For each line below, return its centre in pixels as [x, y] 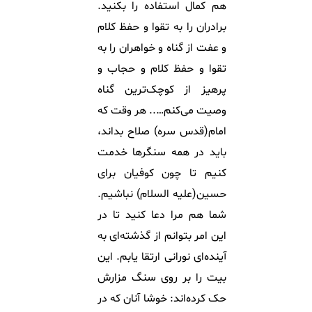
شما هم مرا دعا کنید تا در [162, 215]
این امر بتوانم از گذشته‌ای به [162, 236]
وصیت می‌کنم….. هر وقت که [162, 110]
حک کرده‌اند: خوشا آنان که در [162, 298]
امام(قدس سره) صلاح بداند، [162, 131]
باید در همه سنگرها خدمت [162, 152]
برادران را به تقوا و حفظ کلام [162, 27]
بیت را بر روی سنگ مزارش [162, 278]
